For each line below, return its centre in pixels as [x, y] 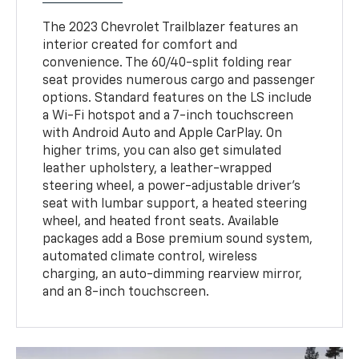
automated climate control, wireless [150, 258]
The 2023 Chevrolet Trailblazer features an [171, 28]
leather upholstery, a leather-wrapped [157, 169]
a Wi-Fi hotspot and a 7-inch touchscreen [168, 117]
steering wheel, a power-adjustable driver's [172, 187]
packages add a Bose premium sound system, [178, 240]
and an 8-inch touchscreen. [126, 293]
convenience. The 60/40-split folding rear [167, 64]
